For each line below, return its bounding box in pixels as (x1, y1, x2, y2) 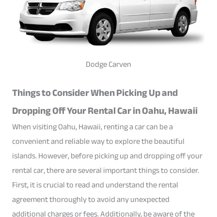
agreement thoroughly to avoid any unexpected (12, 191, 170, 207)
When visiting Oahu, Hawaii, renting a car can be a (12, 119, 173, 134)
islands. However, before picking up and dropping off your (12, 148, 203, 163)
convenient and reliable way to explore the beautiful (12, 133, 185, 149)
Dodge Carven (86, 57, 131, 72)
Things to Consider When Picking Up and (12, 83, 178, 102)
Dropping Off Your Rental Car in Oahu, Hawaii (12, 101, 198, 120)
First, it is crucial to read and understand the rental (12, 177, 179, 192)
